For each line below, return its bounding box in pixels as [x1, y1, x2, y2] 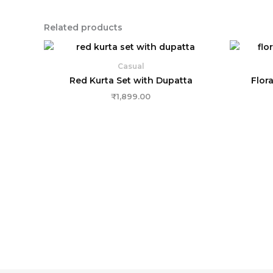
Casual [118, 61, 144, 71]
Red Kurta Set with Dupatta [69, 75, 193, 87]
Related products [44, 21, 122, 33]
